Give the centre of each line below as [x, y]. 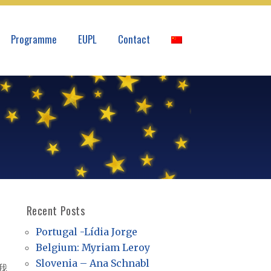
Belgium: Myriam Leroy [93, 247]
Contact [134, 39]
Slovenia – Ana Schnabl [92, 263]
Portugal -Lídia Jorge [86, 232]
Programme [34, 39]
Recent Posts [56, 211]
